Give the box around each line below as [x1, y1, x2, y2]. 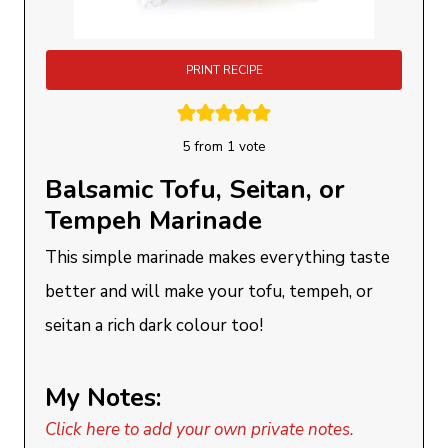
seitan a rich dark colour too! [45, 314, 264, 337]
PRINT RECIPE [185, 62, 263, 78]
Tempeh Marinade [45, 203, 263, 238]
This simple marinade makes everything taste [45, 246, 391, 269]
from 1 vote [190, 137, 266, 156]
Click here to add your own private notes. [45, 418, 355, 441]
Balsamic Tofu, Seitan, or [45, 172, 346, 207]
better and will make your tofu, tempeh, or [45, 280, 374, 303]
